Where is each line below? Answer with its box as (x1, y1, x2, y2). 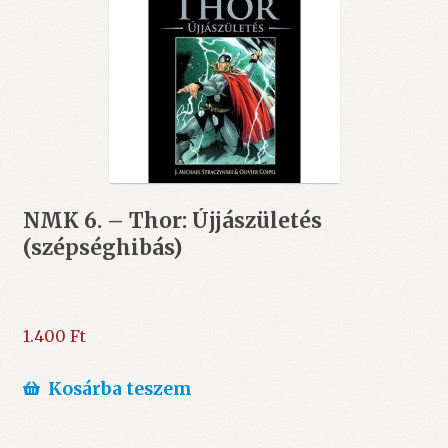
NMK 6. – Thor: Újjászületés (22, 208, 322, 235)
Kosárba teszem (47, 378, 192, 401)
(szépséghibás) (22, 235, 182, 262)
